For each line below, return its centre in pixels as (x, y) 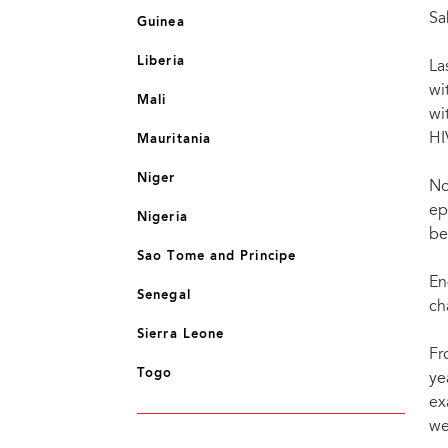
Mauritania (174, 139)
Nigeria (162, 217)
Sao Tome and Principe (217, 256)
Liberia (161, 61)
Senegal (164, 295)
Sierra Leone (181, 334)
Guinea (161, 22)
